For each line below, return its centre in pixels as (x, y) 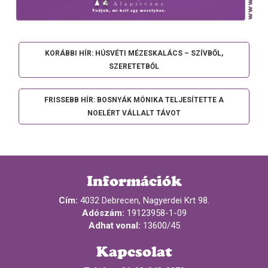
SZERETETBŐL (134, 66)
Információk (134, 181)
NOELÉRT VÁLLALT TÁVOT (134, 113)
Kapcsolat (134, 252)
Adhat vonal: (114, 226)
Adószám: (103, 213)
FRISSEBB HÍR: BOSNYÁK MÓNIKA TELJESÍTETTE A (134, 100)
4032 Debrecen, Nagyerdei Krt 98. (144, 200)
